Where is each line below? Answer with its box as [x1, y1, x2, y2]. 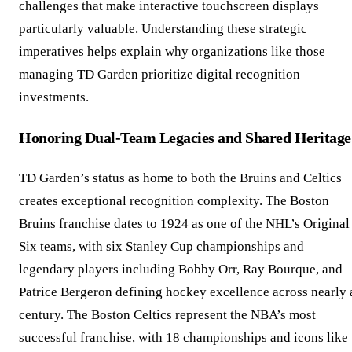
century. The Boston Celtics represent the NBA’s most [19, 306, 316, 322]
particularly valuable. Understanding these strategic [19, 21, 307, 37]
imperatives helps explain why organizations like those [19, 44, 325, 60]
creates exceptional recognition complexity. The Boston [19, 192, 329, 208]
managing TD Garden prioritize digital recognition [19, 67, 300, 82]
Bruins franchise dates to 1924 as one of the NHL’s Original [19, 215, 350, 231]
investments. [19, 90, 89, 105]
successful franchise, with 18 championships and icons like [19, 329, 348, 345]
